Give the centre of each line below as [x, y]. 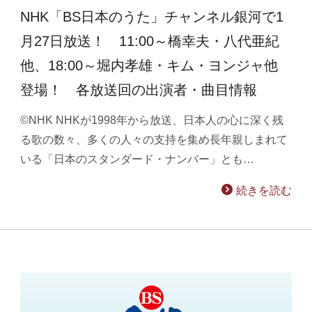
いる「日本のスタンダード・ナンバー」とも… [138, 159]
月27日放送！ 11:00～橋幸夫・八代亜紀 [150, 41]
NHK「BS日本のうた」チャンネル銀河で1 [152, 16]
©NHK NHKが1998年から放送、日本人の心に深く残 [152, 120]
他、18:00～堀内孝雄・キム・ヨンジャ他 [149, 65]
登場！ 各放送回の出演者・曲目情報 [139, 89]
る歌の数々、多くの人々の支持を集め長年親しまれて [154, 139]
